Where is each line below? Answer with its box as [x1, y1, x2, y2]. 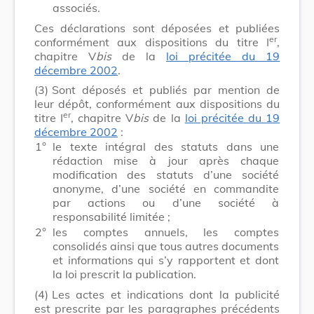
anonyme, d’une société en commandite [53, 181, 279, 196]
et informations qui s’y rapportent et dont [53, 252, 279, 267]
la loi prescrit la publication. [53, 266, 196, 281]
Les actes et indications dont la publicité [52, 287, 280, 301]
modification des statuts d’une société [53, 167, 279, 182]
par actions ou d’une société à [53, 195, 279, 210]
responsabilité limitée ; [53, 209, 170, 224]
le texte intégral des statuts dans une [53, 139, 279, 153]
